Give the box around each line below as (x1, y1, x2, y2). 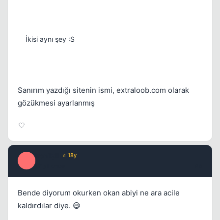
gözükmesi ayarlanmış (18, 98, 95, 108)
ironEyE (35, 151, 59, 160)
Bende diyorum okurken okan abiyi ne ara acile (18, 188, 180, 197)
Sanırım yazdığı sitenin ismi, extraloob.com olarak (18, 85, 189, 95)
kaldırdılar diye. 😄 (18, 200, 81, 210)
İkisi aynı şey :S (26, 34, 75, 43)
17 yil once (35, 162, 65, 169)
